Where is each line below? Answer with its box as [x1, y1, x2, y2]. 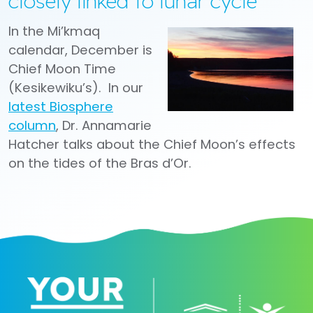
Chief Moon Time [8, 60, 116, 78]
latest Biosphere [8, 98, 113, 116]
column [8, 117, 56, 135]
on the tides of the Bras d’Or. [8, 154, 191, 173]
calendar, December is [8, 41, 152, 59]
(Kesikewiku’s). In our [8, 79, 143, 97]
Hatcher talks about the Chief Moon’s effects [8, 136, 296, 154]
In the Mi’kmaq [8, 22, 100, 41]
